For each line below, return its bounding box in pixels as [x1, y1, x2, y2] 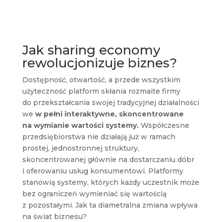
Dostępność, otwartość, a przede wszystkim [22, 75, 180, 84]
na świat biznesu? [22, 212, 87, 221]
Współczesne [138, 120, 189, 130]
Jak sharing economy [22, 42, 161, 58]
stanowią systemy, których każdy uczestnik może [22, 177, 199, 187]
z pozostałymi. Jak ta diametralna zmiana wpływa [22, 200, 198, 210]
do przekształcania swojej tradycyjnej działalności [22, 98, 199, 107]
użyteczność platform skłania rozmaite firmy [22, 86, 180, 96]
